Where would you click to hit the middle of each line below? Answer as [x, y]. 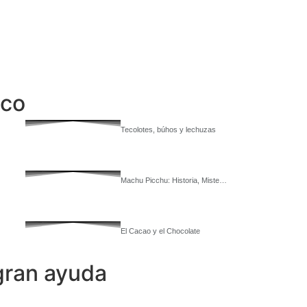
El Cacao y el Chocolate [160, 231]
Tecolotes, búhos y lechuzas [168, 130]
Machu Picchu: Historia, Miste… [173, 180]
